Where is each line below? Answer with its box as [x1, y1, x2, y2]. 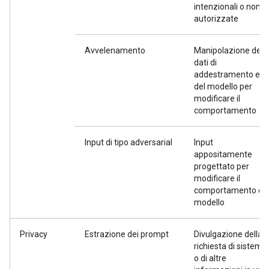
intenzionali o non [194, 2, 261, 11]
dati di [194, 58, 217, 67]
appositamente [194, 150, 252, 159]
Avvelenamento [85, 46, 145, 55]
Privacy [20, 229, 47, 239]
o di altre [194, 253, 226, 263]
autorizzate [194, 14, 238, 23]
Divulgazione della [194, 229, 262, 239]
